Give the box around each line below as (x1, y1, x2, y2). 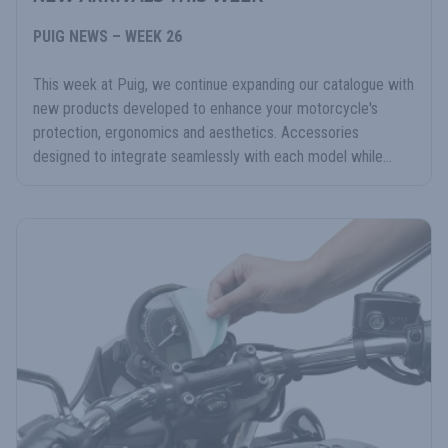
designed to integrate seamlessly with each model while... (33, 146, 392, 166)
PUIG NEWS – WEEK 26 (33, 26, 182, 46)
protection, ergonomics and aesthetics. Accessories (33, 122, 359, 142)
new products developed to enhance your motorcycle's (33, 98, 378, 118)
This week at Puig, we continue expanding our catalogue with (33, 74, 414, 94)
